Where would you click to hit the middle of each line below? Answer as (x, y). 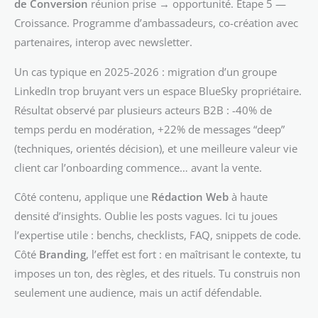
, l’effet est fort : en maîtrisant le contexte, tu (193, 254)
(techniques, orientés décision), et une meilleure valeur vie (156, 148)
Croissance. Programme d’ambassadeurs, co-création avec (156, 23)
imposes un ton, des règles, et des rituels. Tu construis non (157, 274)
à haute (248, 197)
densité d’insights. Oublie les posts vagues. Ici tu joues (146, 216)
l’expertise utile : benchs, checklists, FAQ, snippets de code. (158, 235)
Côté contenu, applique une (83, 197)
